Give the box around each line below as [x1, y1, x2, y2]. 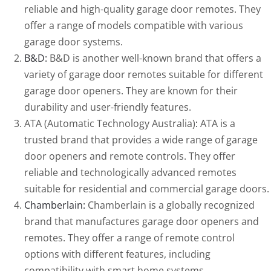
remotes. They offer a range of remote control [24, 231, 235, 245]
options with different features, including [24, 247, 211, 261]
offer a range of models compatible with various [24, 19, 243, 33]
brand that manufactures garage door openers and [24, 215, 259, 229]
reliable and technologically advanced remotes [24, 166, 237, 180]
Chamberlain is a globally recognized [85, 198, 255, 212]
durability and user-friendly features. [24, 100, 191, 114]
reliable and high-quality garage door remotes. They [24, 2, 261, 16]
